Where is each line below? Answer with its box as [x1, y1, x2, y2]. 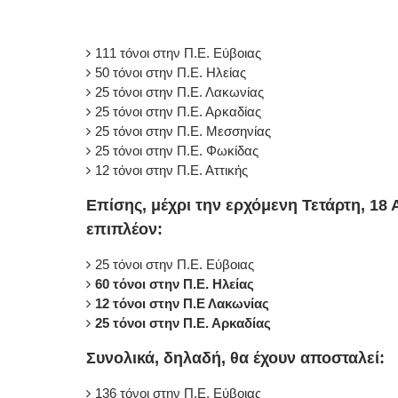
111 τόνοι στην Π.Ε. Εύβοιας [95, 44, 261, 60]
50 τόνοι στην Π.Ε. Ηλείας [95, 64, 246, 80]
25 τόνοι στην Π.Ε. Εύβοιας [95, 256, 254, 272]
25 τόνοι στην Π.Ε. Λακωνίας [95, 84, 264, 99]
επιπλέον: [86, 219, 163, 238]
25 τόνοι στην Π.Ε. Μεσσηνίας [95, 123, 271, 139]
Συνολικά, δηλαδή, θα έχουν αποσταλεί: [86, 348, 385, 367]
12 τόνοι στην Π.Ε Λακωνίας [95, 295, 269, 311]
